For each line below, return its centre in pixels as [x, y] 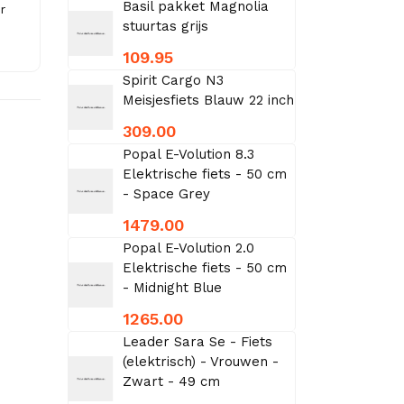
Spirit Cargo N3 [173, 80]
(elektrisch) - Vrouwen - [200, 362]
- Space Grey [166, 194]
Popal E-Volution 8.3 [188, 154]
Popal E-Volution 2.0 [188, 248]
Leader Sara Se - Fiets [197, 342]
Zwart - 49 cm [171, 381]
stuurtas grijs [165, 26]
